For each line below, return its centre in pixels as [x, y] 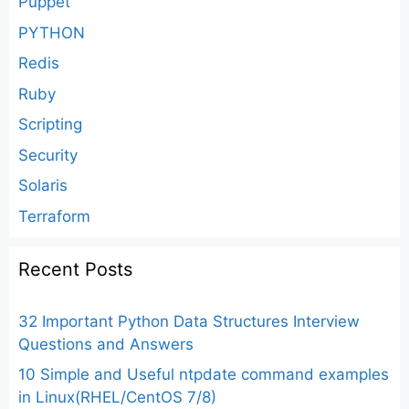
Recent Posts [75, 269]
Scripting [50, 125]
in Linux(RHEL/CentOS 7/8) [117, 398]
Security [48, 155]
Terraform [54, 216]
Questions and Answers [106, 344]
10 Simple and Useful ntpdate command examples [204, 375]
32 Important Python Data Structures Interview [189, 321]
